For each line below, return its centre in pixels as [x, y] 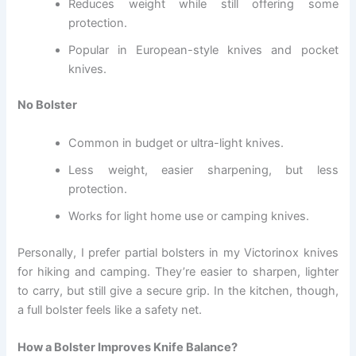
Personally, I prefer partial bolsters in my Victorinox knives [178, 252]
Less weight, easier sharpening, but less [203, 170]
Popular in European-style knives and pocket [203, 50]
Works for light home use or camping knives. [189, 216]
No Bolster [48, 105]
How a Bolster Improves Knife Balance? [128, 347]
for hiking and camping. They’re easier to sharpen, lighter [178, 271]
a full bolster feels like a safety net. [110, 310]
